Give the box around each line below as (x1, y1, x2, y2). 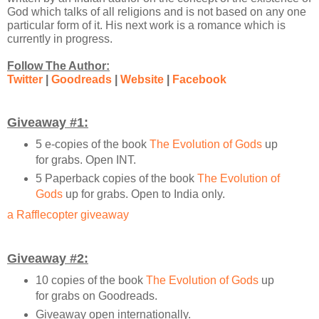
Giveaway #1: (7, 115, 88, 130)
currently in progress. (7, 33, 113, 46)
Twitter (7, 73, 43, 86)
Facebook (172, 73, 226, 86)
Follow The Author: (7, 60, 110, 73)
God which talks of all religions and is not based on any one (7, 6, 306, 19)
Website (120, 73, 164, 86)
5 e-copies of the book (35, 138, 150, 151)
